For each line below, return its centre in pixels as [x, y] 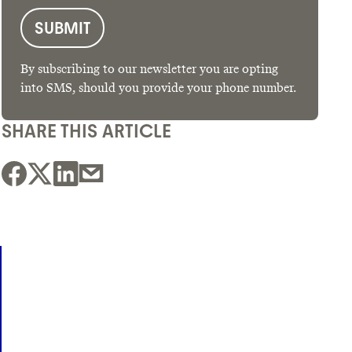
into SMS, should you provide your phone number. [159, 88]
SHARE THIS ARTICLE [87, 131]
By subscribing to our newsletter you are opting [150, 69]
